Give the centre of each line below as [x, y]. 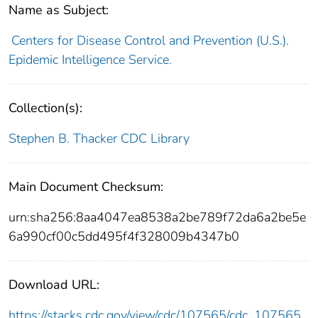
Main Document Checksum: [86, 186]
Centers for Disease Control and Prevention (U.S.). [150, 40]
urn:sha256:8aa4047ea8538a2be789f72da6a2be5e [157, 217]
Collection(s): [45, 108]
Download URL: [54, 284]
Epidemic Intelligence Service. [90, 59]
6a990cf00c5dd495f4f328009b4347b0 [124, 236]
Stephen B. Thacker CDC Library [99, 138]
